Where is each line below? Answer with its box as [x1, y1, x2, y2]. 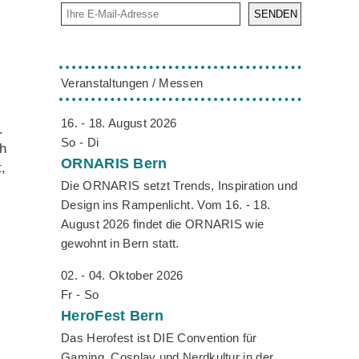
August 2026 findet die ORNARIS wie [61, 217, 264, 232]
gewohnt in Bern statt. [61, 236, 179, 251]
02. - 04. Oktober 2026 [61, 268, 184, 283]
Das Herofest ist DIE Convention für [61, 331, 257, 345]
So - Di [61, 135, 99, 150]
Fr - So [61, 288, 99, 302]
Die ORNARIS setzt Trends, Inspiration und [61, 179, 298, 193]
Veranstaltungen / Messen [61, 76, 204, 91]
